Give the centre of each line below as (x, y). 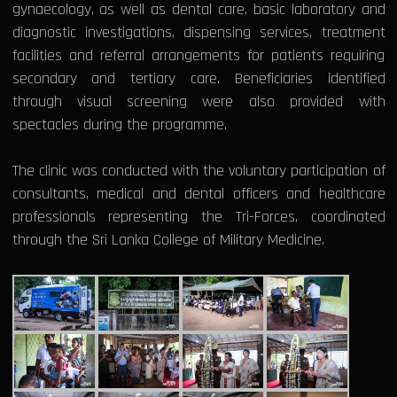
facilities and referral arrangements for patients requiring (198, 56)
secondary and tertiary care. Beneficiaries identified (198, 79)
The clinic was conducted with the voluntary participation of (198, 171)
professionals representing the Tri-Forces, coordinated (198, 217)
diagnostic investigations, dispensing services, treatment (198, 33)
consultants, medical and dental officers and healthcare (198, 194)
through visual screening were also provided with (198, 102)
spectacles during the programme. (121, 125)
